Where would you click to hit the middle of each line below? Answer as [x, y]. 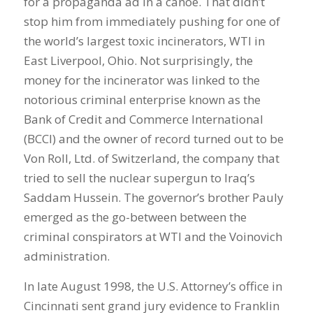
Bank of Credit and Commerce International [143, 119]
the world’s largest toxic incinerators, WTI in [144, 41]
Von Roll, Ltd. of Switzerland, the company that [151, 159]
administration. [66, 256]
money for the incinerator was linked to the [141, 80]
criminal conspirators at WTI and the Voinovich [153, 237]
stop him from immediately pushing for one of [152, 22]
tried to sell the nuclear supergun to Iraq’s [139, 178]
